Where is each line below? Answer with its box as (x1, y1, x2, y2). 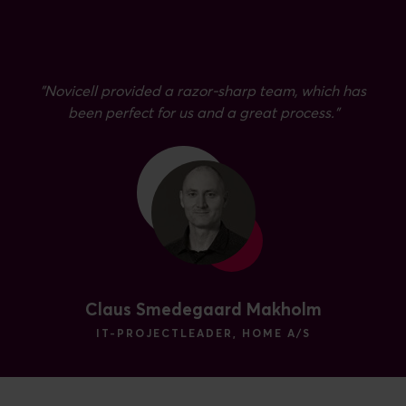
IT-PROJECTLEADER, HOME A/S (95, 328, 311, 340)
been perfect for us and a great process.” (67, 105, 339, 121)
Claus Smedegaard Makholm (84, 301, 322, 319)
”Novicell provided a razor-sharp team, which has (40, 83, 366, 99)
